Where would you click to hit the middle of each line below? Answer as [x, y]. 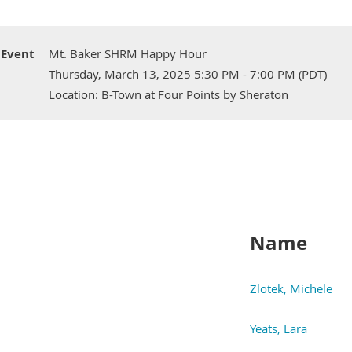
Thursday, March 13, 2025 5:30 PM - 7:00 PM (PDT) [188, 74]
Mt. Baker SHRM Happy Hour [128, 53]
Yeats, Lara [279, 328]
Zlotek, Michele [291, 288]
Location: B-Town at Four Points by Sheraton [169, 94]
